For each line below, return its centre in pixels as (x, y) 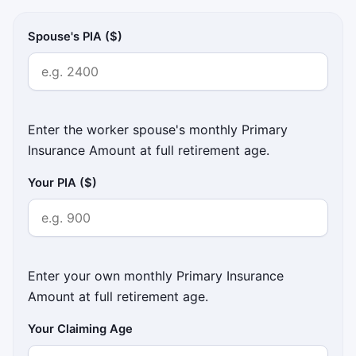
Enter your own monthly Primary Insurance (156, 276)
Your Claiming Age (81, 329)
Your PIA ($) (63, 183)
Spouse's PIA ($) (75, 37)
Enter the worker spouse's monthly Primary (158, 130)
